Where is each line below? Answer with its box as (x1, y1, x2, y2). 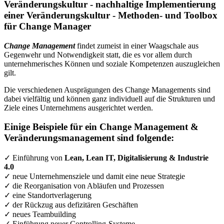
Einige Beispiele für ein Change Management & (4, 121, 198, 132)
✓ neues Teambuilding (4, 210, 76, 219)
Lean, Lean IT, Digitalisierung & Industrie (64, 153, 208, 162)
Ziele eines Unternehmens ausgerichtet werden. (4, 103, 153, 112)
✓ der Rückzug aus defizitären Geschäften (4, 200, 138, 209)
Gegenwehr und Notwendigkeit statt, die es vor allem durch (4, 50, 192, 59)
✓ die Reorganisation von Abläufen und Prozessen (4, 181, 164, 190)
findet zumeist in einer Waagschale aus (75, 41, 198, 50)
